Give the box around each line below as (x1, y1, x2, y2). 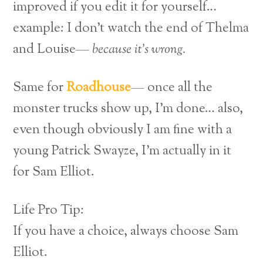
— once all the (131, 78, 213, 98)
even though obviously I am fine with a (13, 120, 232, 140)
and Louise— (13, 40, 93, 60)
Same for (13, 78, 67, 98)
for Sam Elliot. (13, 163, 95, 183)
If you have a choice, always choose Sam (13, 222, 239, 242)
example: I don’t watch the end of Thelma (13, 19, 249, 39)
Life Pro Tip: (13, 201, 85, 221)
